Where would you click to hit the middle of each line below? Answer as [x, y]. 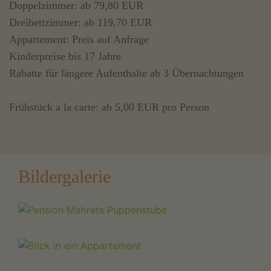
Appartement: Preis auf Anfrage [79, 39]
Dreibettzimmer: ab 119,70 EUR [80, 22]
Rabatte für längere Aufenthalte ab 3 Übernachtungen [126, 73]
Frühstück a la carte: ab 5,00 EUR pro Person [109, 107]
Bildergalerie [64, 176]
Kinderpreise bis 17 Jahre [65, 56]
